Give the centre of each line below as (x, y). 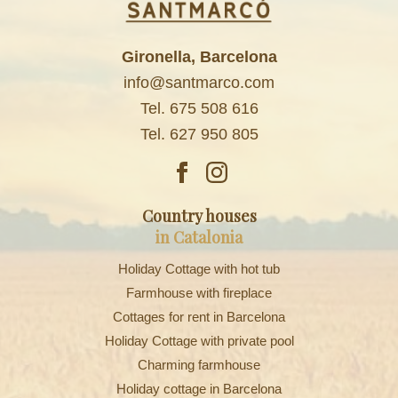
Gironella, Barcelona (199, 56)
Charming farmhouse (199, 364)
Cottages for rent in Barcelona (199, 316)
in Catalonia (199, 237)
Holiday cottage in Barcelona (199, 388)
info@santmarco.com (199, 82)
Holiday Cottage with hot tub (199, 268)
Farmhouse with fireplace (199, 292)
